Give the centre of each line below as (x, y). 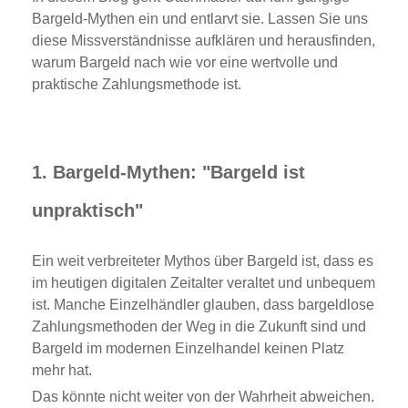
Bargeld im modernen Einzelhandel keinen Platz (188, 348)
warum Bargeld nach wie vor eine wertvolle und (185, 63)
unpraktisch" (87, 211)
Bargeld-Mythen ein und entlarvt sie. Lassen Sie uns (200, 19)
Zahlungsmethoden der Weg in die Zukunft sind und (199, 326)
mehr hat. (62, 370)
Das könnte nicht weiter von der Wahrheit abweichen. (203, 396)
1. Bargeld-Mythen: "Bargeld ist (168, 173)
